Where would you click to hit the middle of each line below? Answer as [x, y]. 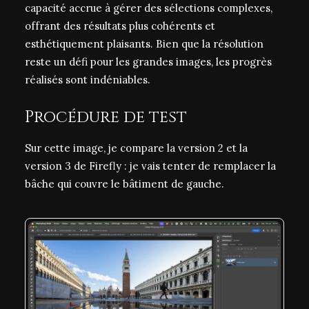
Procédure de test [106, 117]
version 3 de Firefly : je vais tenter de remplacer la [150, 166]
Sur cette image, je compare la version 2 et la [136, 148]
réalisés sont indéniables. [88, 80]
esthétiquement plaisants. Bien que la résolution [144, 44]
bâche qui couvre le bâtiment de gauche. [124, 184]
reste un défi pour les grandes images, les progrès [148, 62]
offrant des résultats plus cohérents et [120, 26]
